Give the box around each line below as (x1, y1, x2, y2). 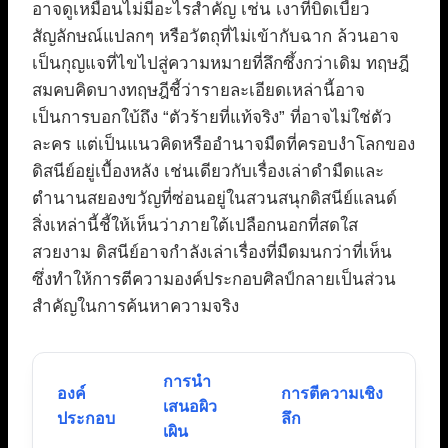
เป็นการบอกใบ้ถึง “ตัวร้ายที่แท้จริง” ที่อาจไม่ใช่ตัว (32, 107, 392, 127)
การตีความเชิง (281, 384, 383, 402)
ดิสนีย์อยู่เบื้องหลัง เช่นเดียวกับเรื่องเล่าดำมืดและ (32, 161, 384, 181)
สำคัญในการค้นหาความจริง (32, 296, 239, 316)
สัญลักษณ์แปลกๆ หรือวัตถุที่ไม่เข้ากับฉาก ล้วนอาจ (32, 26, 399, 46)
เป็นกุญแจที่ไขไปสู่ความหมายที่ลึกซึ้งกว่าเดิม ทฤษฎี (32, 53, 409, 73)
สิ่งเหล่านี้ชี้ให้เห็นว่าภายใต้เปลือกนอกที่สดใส (32, 215, 358, 235)
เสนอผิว (163, 397, 217, 415)
